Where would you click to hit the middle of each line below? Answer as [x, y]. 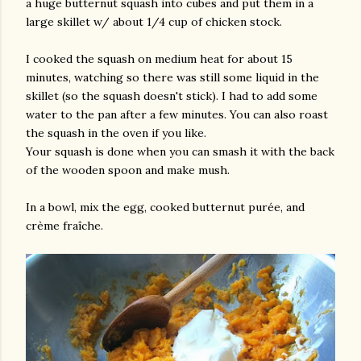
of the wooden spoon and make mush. [128, 170]
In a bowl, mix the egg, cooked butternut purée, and [165, 207]
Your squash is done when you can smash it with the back [180, 151]
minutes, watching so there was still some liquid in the [172, 77]
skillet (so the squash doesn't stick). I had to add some [172, 96]
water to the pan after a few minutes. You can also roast [177, 114]
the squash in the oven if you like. [116, 133]
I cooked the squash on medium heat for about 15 [159, 59]
